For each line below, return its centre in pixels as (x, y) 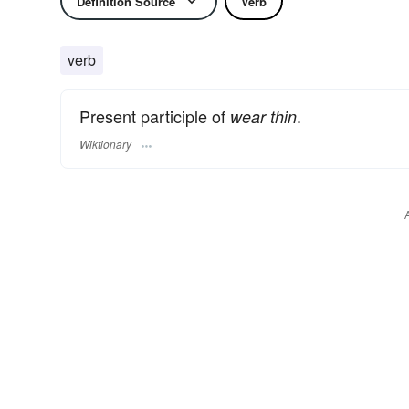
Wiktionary (105, 144)
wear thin (263, 116)
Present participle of (155, 116)
